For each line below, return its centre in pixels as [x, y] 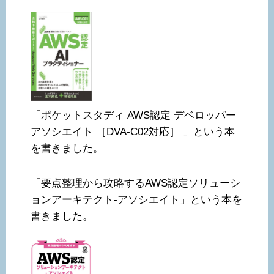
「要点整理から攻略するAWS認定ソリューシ [135, 183]
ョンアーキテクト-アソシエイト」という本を [136, 199]
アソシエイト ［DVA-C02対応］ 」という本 [133, 131]
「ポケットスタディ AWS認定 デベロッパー [133, 115]
